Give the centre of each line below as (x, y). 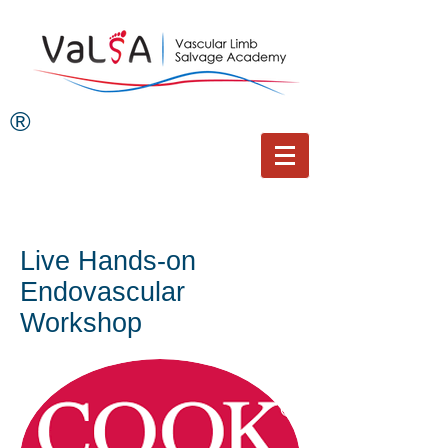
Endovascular (102, 292)
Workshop (81, 323)
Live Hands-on (108, 261)
